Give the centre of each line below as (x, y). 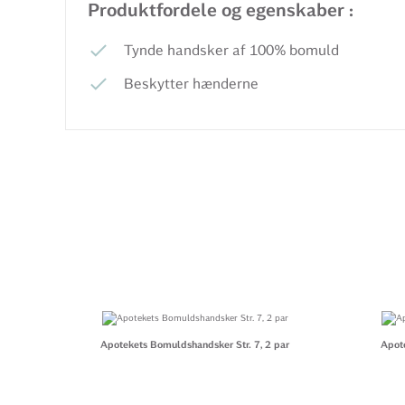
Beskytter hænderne (191, 84)
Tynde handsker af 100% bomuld (231, 50)
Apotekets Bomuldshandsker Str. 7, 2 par (195, 344)
